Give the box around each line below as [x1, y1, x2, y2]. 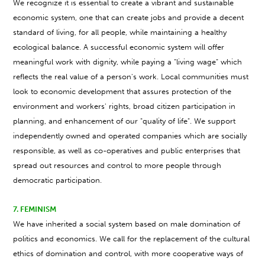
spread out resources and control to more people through [13, 161, 222, 170]
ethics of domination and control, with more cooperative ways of [13, 249, 244, 258]
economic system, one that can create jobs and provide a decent [13, 13, 244, 22]
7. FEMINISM [13, 205, 57, 214]
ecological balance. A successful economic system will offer [13, 43, 225, 52]
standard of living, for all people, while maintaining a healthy [13, 28, 227, 37]
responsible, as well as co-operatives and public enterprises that [13, 146, 241, 156]
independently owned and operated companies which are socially [13, 131, 247, 141]
